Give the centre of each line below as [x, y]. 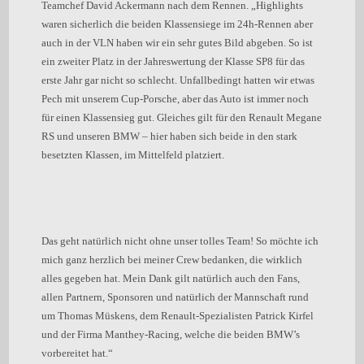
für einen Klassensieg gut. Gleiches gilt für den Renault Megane [182, 117]
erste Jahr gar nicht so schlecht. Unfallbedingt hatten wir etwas [178, 80]
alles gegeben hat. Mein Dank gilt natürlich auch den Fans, [171, 278]
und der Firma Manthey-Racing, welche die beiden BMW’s [171, 334]
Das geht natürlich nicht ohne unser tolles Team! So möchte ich [180, 241]
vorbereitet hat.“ [78, 353]
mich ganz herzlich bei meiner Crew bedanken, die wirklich [172, 260]
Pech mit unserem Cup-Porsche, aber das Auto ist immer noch [175, 99]
